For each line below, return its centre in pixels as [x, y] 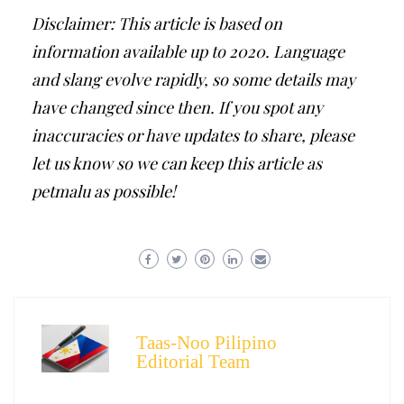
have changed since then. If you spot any [177, 107]
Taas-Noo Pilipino [207, 343]
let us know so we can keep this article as [177, 163]
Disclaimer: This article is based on [157, 23]
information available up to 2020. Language [188, 51]
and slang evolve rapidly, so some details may [193, 79]
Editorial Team [193, 362]
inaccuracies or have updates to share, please [193, 135]
